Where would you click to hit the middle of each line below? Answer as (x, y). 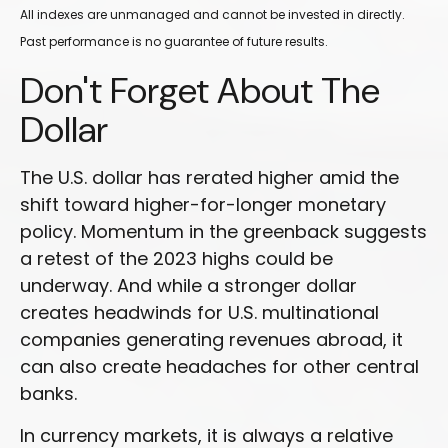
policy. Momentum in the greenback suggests (223, 231)
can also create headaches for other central (219, 366)
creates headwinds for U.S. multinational (199, 312)
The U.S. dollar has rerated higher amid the (209, 177)
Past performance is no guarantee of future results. (174, 41)
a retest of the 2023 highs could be (176, 258)
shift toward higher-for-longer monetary (203, 204)
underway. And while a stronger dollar (188, 285)
